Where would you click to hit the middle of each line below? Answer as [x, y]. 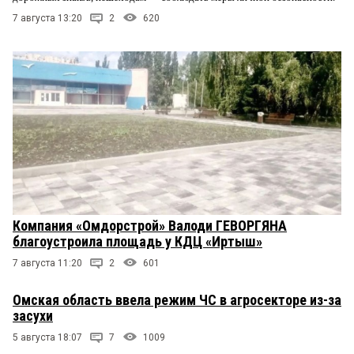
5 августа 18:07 [47, 338]
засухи [33, 316]
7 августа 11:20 [47, 264]
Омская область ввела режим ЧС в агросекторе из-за [177, 300]
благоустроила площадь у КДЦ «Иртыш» [137, 242]
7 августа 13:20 [47, 18]
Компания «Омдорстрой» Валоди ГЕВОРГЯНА [150, 226]
